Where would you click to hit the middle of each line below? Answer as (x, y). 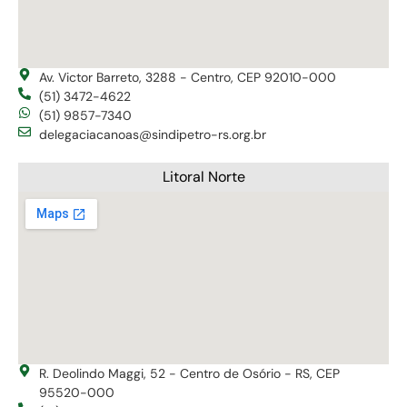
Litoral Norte (203, 176)
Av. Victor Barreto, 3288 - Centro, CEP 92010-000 (187, 77)
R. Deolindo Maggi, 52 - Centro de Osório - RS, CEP (189, 373)
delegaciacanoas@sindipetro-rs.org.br (152, 134)
